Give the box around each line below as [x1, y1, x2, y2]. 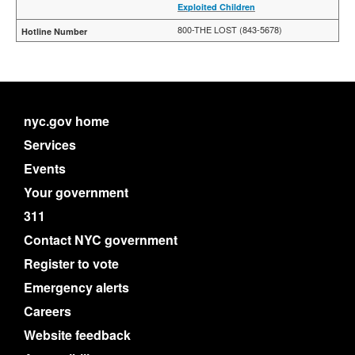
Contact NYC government [24, 231, 177, 249]
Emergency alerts [24, 278, 129, 296]
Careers [24, 302, 71, 320]
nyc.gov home [24, 112, 109, 130]
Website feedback [24, 326, 131, 344]
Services [24, 136, 76, 154]
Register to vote [24, 254, 119, 273]
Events [24, 159, 66, 177]
